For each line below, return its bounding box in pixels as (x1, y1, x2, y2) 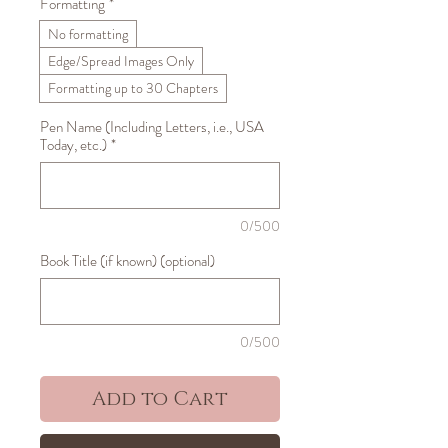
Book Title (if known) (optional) (40, 249, 215, 272)
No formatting (48, 23, 128, 44)
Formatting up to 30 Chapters (48, 77, 218, 98)
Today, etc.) (40, 133, 107, 156)
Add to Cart (92, 385, 228, 412)
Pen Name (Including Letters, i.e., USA (40, 115, 264, 138)
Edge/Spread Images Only (48, 50, 194, 71)
